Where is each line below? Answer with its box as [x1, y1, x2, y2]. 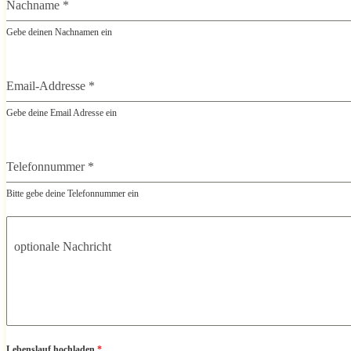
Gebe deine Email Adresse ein [6, 107, 117, 119]
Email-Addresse [6, 79, 89, 93]
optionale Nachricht [14, 240, 111, 254]
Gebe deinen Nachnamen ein [6, 27, 112, 38]
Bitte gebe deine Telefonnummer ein [6, 188, 139, 200]
